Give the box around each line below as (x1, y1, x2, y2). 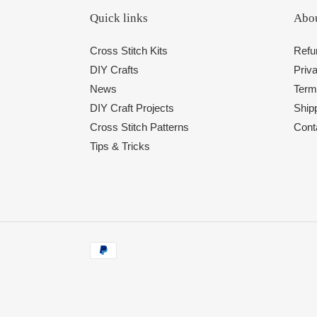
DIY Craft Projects (90, 102, 174, 114)
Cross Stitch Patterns (90, 121, 189, 133)
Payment (89, 242, 131, 255)
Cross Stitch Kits (90, 45, 168, 57)
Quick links (90, 11, 148, 25)
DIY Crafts (90, 64, 139, 76)
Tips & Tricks (90, 140, 150, 152)
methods (89, 258, 129, 270)
